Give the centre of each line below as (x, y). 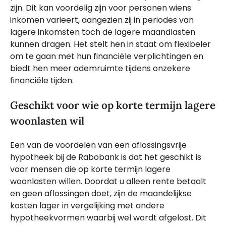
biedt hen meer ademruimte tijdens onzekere (100, 69)
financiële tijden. (42, 81)
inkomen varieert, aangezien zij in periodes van (102, 20)
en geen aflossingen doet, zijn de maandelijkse (101, 193)
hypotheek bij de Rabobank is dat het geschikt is (106, 157)
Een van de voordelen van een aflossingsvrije (98, 145)
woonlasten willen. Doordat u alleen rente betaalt (108, 181)
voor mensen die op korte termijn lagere (90, 169)
